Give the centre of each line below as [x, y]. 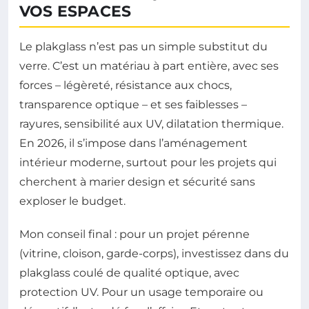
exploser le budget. [72, 201]
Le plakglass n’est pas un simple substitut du [143, 46]
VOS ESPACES [76, 11]
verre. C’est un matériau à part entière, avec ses [149, 66]
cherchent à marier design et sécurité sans [137, 181]
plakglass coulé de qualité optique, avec [129, 272]
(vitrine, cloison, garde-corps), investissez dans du [154, 253]
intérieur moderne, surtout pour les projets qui [148, 162]
